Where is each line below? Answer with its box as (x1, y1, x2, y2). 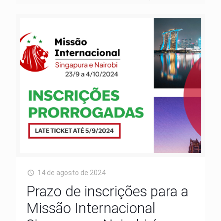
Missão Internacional (26, 200, 155, 217)
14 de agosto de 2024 (37, 169, 106, 177)
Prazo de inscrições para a (26, 183, 188, 200)
